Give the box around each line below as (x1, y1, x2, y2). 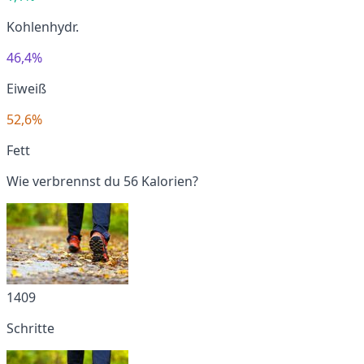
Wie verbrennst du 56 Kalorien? (6, 171, 198, 190)
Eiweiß (6, 79, 46, 97)
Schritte (6, 318, 54, 337)
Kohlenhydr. (6, 17, 79, 36)
